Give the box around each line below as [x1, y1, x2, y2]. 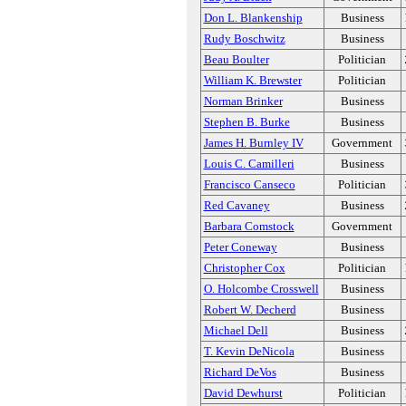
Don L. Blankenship [203, 11, 303, 24]
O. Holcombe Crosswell [203, 282, 319, 295]
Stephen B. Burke [203, 115, 290, 129]
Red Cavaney [203, 198, 270, 212]
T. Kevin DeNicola [203, 344, 295, 358]
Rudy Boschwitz [203, 32, 285, 45]
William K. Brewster [203, 73, 302, 87]
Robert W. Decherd [203, 303, 296, 316]
